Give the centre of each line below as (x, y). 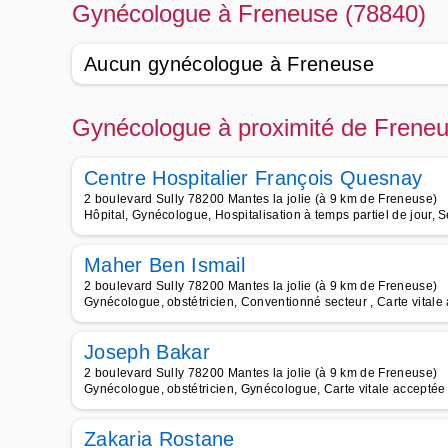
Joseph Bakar (147, 352)
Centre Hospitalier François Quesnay (253, 178)
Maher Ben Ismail (165, 265)
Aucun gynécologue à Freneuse (229, 64)
